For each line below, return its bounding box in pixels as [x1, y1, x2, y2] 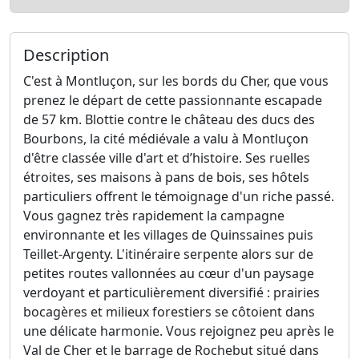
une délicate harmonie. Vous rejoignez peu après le [23, 322, 334, 341]
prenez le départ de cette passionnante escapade [23, 91, 322, 110]
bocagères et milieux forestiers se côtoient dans [23, 303, 315, 321]
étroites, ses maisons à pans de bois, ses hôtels [23, 168, 309, 187]
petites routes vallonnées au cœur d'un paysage [23, 264, 314, 283]
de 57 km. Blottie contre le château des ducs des [23, 111, 315, 129]
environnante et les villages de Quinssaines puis [23, 226, 313, 244]
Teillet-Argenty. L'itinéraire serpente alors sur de [23, 245, 313, 264]
